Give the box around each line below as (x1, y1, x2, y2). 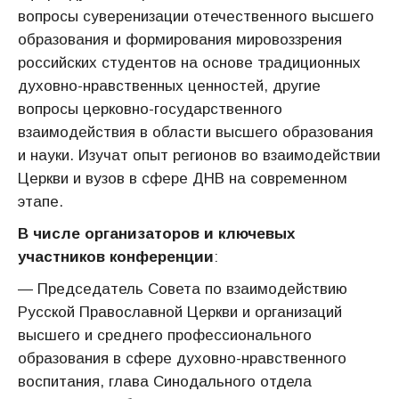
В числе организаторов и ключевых (18, 225, 295, 242)
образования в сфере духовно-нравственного (18, 350, 346, 367)
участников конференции (18, 248, 214, 265)
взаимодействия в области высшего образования (18, 124, 373, 141)
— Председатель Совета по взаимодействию (18, 281, 347, 297)
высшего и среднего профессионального (18, 327, 312, 344)
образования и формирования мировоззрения (18, 31, 342, 48)
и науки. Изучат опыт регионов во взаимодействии (18, 147, 380, 164)
